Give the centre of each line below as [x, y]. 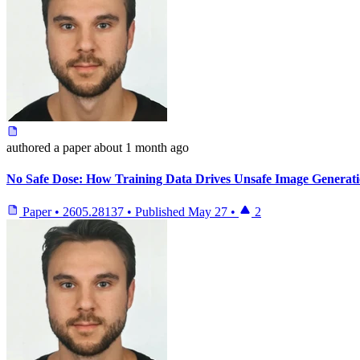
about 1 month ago [141, 147]
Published [162, 212]
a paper [71, 147]
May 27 [208, 212]
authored [29, 147]
